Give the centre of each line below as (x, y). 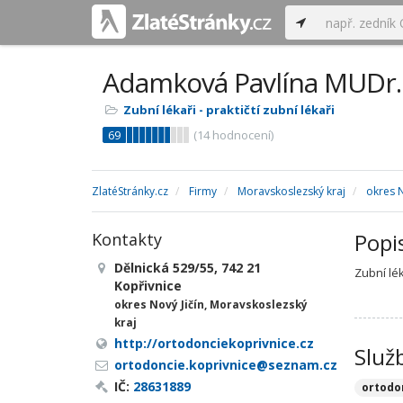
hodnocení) (242, 135)
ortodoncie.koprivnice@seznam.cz (226, 365)
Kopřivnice (148, 286)
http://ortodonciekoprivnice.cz (214, 343)
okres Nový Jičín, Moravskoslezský (211, 304)
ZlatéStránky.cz (130, 191)
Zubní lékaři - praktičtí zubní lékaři (229, 110)
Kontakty (127, 239)
